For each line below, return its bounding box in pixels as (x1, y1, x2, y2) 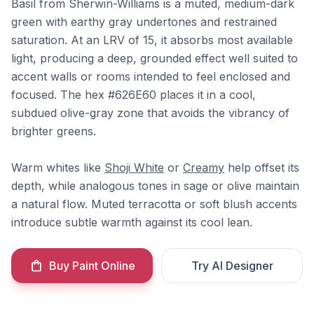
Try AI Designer (191, 259, 273, 273)
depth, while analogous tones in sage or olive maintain (11, 179, 299, 193)
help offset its (224, 161, 299, 175)
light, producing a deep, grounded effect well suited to (11, 51, 298, 65)
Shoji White (104, 161, 164, 175)
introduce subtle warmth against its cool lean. (11, 215, 252, 229)
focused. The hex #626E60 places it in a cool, (11, 88, 256, 102)
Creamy (183, 161, 224, 175)
